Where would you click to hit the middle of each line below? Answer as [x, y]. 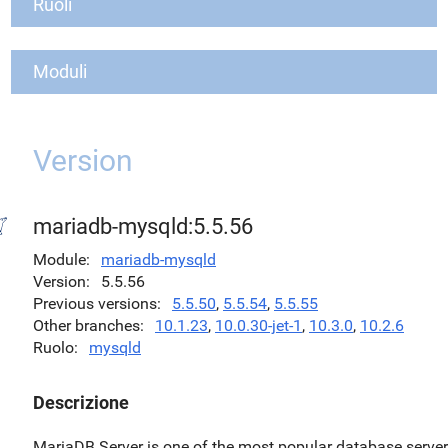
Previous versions [95, 303]
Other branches [86, 325]
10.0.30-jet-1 [258, 325]
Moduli [60, 71]
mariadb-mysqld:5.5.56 [143, 226]
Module [59, 259]
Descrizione [81, 402]
